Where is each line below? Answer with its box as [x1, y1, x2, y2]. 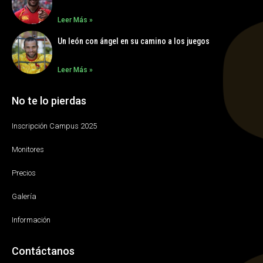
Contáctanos [12, 245, 75, 258]
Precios [12, 168, 36, 178]
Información [12, 215, 50, 225]
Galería [12, 192, 36, 201]
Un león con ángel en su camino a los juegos [58, 36, 210, 46]
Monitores [12, 145, 44, 154]
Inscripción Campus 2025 [12, 122, 97, 131]
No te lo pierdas [12, 95, 86, 107]
